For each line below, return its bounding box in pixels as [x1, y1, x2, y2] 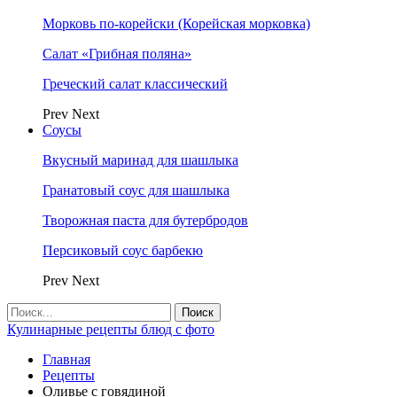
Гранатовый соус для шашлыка [43, 183, 230, 198]
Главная [43, 352, 90, 367]
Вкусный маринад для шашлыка [43, 152, 238, 167]
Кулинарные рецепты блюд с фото [7, 322, 214, 337]
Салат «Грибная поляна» [43, 46, 191, 61]
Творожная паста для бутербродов [43, 213, 248, 228]
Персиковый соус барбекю [43, 243, 203, 258]
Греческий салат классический [43, 76, 228, 91]
